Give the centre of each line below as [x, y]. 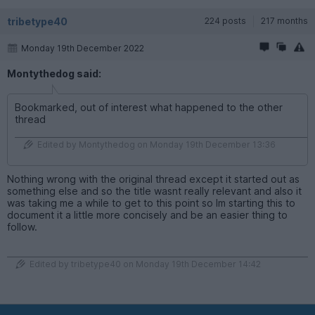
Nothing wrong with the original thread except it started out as [153, 179]
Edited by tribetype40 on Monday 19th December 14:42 [145, 264]
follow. [22, 226]
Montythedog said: [54, 73]
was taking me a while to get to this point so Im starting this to [151, 202]
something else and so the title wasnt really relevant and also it [154, 191]
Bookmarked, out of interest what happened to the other [149, 107]
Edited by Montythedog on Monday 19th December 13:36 [156, 144]
